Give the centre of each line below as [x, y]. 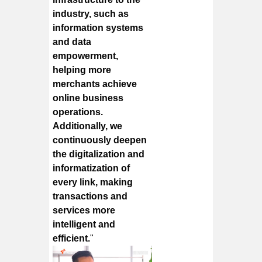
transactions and [90, 196]
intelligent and [84, 224]
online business [88, 98]
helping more [82, 70]
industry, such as [91, 13]
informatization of [92, 168]
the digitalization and [99, 154]
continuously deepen [100, 140]
